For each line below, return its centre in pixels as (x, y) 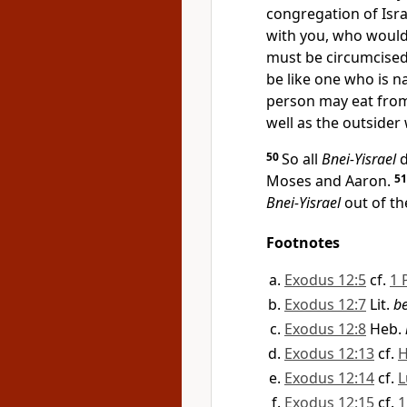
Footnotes (303, 243)
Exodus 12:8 (325, 329)
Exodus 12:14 (329, 378)
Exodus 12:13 (329, 353)
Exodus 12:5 (325, 280)
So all (302, 159)
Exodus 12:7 (325, 304)
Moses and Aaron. (330, 181)
